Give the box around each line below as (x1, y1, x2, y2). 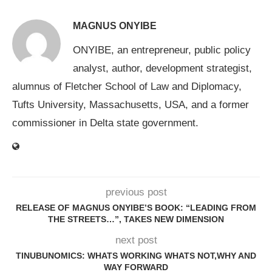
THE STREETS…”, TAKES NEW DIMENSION (48, 214, 224, 225)
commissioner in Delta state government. (12, 117, 199, 129)
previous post (105, 186, 167, 199)
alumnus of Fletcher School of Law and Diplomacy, (12, 81, 242, 93)
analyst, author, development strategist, (73, 63, 252, 75)
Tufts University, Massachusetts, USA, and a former (12, 99, 249, 111)
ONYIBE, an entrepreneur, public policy (73, 44, 251, 56)
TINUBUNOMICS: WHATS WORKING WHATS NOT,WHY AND (16, 251, 256, 261)
